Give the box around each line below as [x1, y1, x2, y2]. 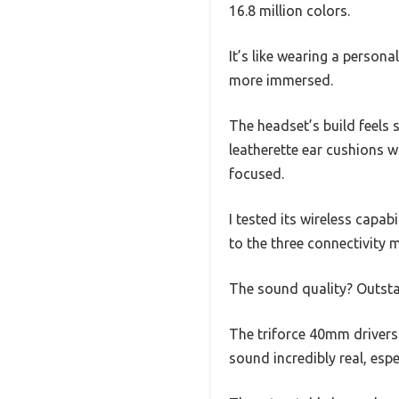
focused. [229, 165, 284, 182]
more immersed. [229, 71, 333, 88]
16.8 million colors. [229, 2, 350, 19]
